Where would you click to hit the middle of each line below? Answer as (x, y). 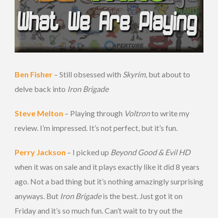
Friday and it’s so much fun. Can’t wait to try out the (99, 211)
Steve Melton (39, 113)
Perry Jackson (40, 152)
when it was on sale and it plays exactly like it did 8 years (107, 167)
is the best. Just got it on (142, 196)
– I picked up (88, 152)
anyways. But (37, 196)
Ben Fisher (34, 74)
